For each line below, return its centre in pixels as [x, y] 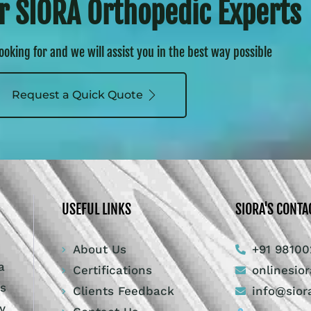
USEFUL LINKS [96, 210]
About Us [100, 250]
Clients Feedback [124, 291]
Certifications [113, 270]
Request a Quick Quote [77, 95]
